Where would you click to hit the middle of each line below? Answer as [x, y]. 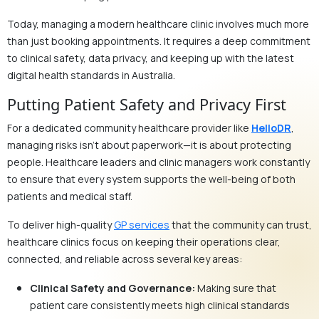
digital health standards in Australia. [91, 75]
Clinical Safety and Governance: [113, 288]
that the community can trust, [241, 224]
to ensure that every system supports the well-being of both [151, 179]
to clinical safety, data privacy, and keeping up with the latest [151, 58]
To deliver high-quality [61, 224]
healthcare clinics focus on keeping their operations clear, [144, 241]
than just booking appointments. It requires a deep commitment [159, 41]
